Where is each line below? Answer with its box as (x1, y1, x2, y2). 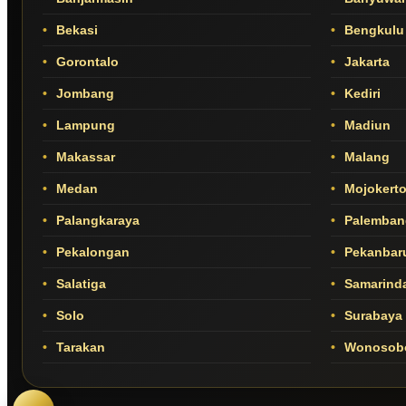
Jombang (53, 86, 114, 101)
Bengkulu (340, 23, 404, 38)
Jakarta (340, 54, 390, 70)
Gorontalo (53, 54, 119, 70)
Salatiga (53, 276, 106, 292)
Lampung (53, 118, 115, 133)
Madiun (340, 118, 391, 133)
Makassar (53, 150, 115, 165)
